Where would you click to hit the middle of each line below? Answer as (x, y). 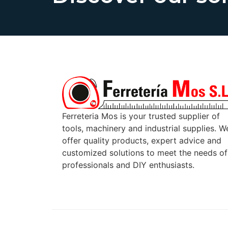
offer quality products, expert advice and (142, 141)
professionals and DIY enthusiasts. (128, 165)
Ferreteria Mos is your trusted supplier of (141, 116)
